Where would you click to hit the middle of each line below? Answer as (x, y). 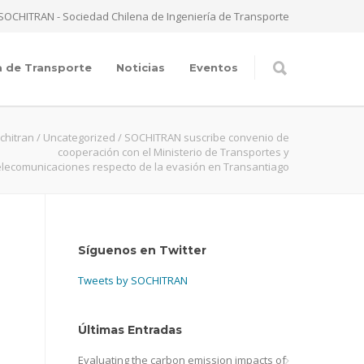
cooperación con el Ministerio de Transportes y (173, 152)
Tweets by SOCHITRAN (133, 280)
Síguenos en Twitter (142, 250)
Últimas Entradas (130, 330)
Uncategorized (79, 137)
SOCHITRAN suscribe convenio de (207, 137)
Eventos (214, 67)
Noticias (141, 67)
